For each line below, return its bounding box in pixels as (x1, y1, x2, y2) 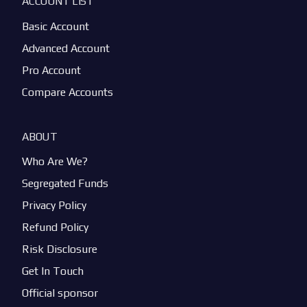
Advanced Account (22, 41, 110, 55)
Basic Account (22, 19, 90, 33)
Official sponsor (22, 286, 99, 300)
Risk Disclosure (22, 243, 98, 256)
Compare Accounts (22, 85, 114, 99)
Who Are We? (22, 155, 88, 169)
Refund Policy (22, 221, 89, 234)
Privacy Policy (22, 199, 87, 212)
